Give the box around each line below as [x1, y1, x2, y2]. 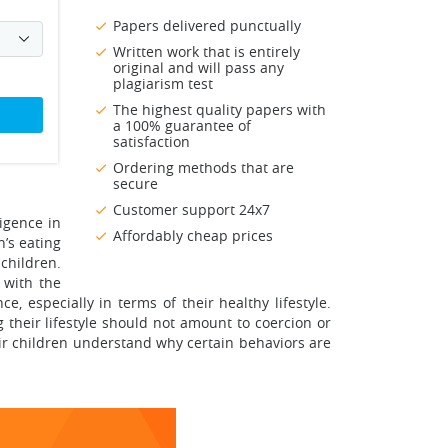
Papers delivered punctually [113, 16, 301, 36]
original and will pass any [113, 58, 284, 78]
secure [113, 174, 158, 194]
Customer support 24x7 [113, 200, 270, 220]
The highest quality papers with [113, 100, 326, 120]
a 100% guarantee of [113, 116, 251, 136]
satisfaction [113, 132, 190, 152]
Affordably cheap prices [113, 226, 273, 246]
